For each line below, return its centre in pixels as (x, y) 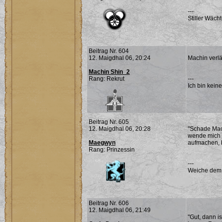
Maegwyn (102, 143)
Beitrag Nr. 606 (109, 203)
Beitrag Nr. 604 (109, 51)
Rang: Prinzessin (112, 150)
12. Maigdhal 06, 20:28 (120, 129)
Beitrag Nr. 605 (109, 122)
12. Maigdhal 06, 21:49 (120, 210)
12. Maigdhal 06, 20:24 (120, 58)
